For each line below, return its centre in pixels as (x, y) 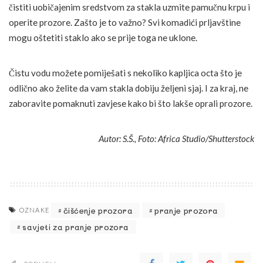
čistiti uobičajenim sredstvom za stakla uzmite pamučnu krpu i (129, 7)
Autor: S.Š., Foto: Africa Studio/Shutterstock (176, 139)
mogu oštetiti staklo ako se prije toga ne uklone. (103, 38)
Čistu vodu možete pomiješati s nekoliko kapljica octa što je (125, 73)
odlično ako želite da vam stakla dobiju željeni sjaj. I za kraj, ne (129, 88)
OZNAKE (35, 210)
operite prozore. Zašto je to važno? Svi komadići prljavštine (125, 23)
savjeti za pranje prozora (76, 227)
